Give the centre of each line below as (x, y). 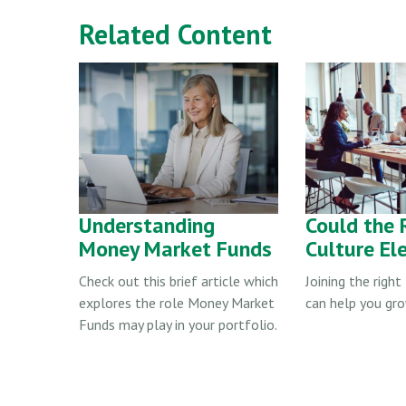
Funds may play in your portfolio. (178, 324)
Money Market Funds (175, 248)
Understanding (147, 225)
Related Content (175, 34)
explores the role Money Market (177, 302)
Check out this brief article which (179, 280)
